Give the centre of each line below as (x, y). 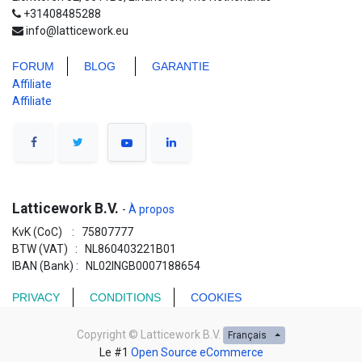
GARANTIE (182, 66)
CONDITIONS (125, 297)
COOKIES (218, 297)
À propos (150, 209)
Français (247, 335)
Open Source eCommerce (197, 352)
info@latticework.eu (77, 30)
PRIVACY (36, 297)
